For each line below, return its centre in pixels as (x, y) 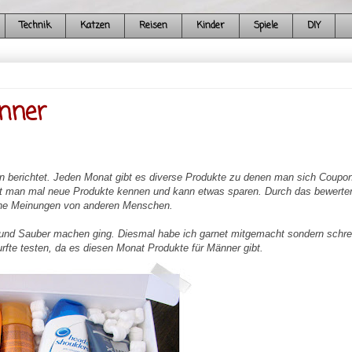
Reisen (153, 26)
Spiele (266, 26)
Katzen (95, 26)
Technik (35, 26)
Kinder (210, 26)
